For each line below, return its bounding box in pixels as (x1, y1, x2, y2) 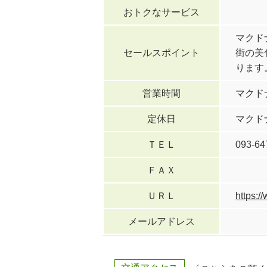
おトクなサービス (123, 7, 200, 17)
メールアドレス (128, 216, 195, 226)
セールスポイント (123, 47, 200, 58)
